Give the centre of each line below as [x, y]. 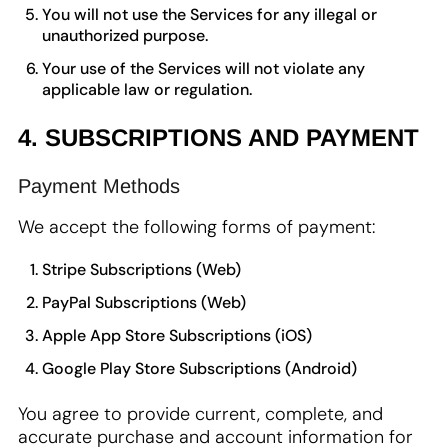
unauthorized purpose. [125, 35]
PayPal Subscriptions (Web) [144, 302]
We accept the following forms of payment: [196, 227]
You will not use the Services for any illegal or [209, 14]
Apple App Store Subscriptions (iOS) [177, 335]
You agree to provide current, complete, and [200, 414]
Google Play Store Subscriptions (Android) [199, 368]
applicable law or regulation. [147, 89]
